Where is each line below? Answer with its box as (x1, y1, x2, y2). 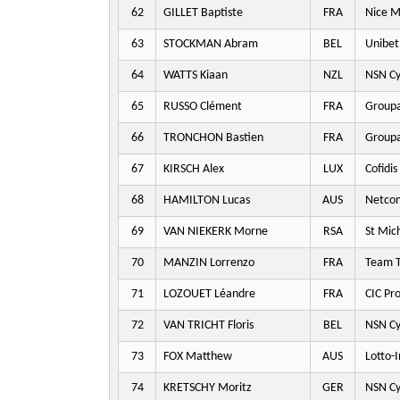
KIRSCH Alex (163, 162, 224, 176)
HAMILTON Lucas (163, 194, 250, 207)
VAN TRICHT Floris (163, 319, 254, 332)
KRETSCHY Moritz (163, 381, 252, 395)
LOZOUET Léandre (163, 287, 255, 301)
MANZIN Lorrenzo (163, 256, 254, 270)
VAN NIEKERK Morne (163, 225, 268, 238)
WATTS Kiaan (163, 69, 228, 82)
